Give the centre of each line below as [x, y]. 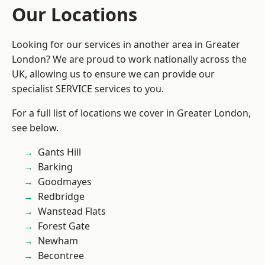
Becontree [61, 256]
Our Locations [75, 14]
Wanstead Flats [72, 211]
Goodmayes [65, 182]
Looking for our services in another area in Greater [126, 44]
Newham [58, 241]
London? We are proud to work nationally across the [129, 59]
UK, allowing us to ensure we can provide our [113, 74]
